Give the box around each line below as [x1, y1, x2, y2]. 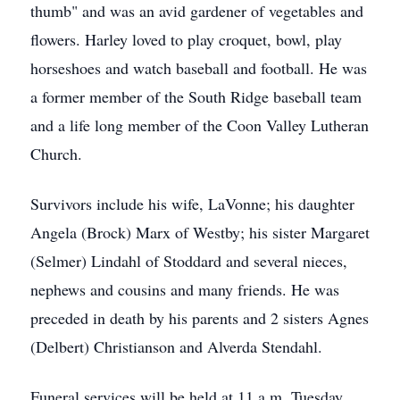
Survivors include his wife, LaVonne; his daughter [30, 193, 354, 214]
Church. [30, 143, 82, 164]
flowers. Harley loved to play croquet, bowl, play [30, 29, 342, 50]
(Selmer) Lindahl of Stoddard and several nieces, [30, 250, 347, 271]
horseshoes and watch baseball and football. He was [30, 57, 367, 79]
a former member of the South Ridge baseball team [30, 86, 362, 107]
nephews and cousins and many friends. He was [30, 279, 339, 300]
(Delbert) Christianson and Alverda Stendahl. [30, 336, 322, 357]
